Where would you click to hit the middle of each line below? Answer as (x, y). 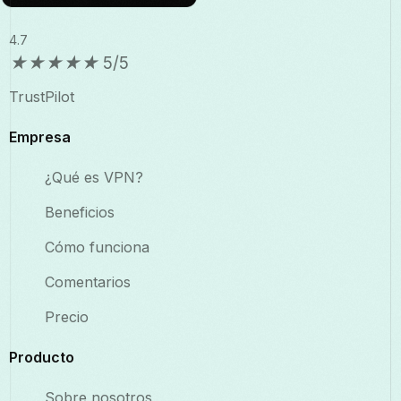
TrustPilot (42, 97)
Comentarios (88, 282)
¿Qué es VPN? (94, 178)
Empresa (40, 137)
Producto (42, 358)
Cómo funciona (97, 247)
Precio (67, 317)
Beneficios (80, 213)
